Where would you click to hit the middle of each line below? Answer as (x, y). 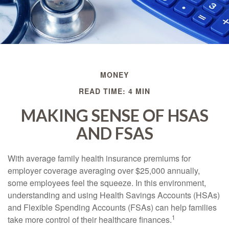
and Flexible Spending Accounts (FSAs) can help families (112, 207)
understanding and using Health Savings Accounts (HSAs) (114, 195)
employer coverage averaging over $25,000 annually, (104, 170)
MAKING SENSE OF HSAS (114, 115)
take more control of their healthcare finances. (90, 220)
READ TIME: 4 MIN (114, 91)
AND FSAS (114, 133)
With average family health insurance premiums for (99, 158)
